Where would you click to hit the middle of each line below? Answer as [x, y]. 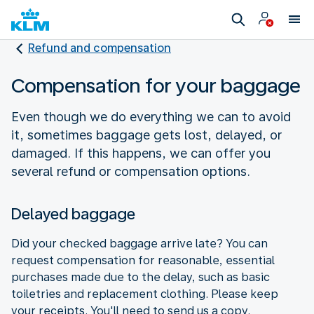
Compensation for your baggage [156, 85]
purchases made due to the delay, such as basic [141, 277]
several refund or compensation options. [131, 171]
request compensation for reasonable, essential [143, 260]
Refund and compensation [100, 48]
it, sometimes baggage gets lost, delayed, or [146, 135]
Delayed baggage [73, 213]
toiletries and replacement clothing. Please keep [145, 294]
